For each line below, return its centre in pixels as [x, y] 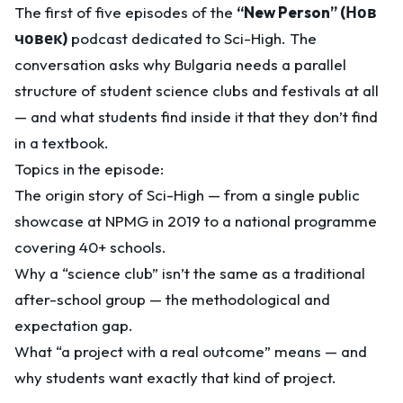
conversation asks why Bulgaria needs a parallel [180, 64]
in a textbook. [62, 143]
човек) [41, 38]
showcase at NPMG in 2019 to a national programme [196, 221]
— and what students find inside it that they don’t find [196, 116]
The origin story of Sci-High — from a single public [187, 195]
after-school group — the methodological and [172, 299]
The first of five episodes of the [125, 12]
